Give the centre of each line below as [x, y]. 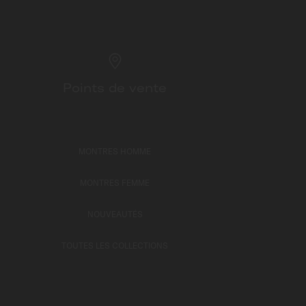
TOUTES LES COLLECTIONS [115, 246]
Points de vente [115, 88]
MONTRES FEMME [115, 183]
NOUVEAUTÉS [115, 214]
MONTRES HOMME [115, 151]
